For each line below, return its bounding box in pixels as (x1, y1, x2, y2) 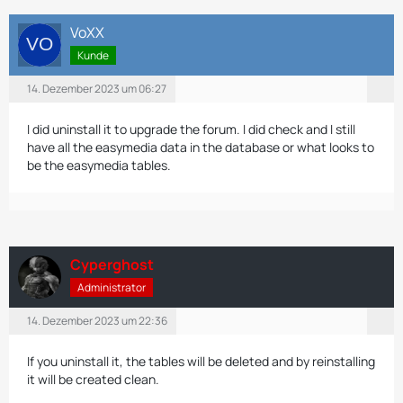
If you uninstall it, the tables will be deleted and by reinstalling (27, 352, 375, 370)
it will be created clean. (27, 370, 159, 388)
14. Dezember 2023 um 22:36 (27, 312, 167, 328)
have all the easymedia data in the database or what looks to (27, 138, 374, 156)
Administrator (77, 280, 146, 296)
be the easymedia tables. (27, 156, 171, 174)
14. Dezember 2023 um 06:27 (27, 80, 166, 96)
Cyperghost (70, 254, 154, 274)
